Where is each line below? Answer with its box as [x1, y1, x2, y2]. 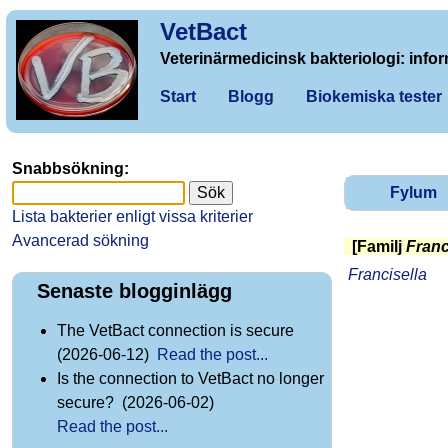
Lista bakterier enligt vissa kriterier [12, 208, 253, 225]
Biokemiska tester [306, 88, 442, 105]
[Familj [352, 237, 406, 255]
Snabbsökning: [12, 160, 129, 177]
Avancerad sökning [12, 232, 149, 249]
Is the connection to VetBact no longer [57, 370, 324, 388]
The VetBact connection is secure [57, 322, 298, 340]
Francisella [348, 265, 427, 283]
